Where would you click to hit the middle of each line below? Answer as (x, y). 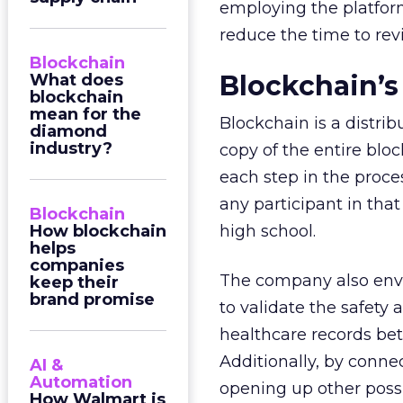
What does (76, 80)
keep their (74, 282)
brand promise (92, 300)
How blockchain (98, 231)
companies (77, 265)
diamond (68, 131)
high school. (268, 231)
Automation (81, 382)
